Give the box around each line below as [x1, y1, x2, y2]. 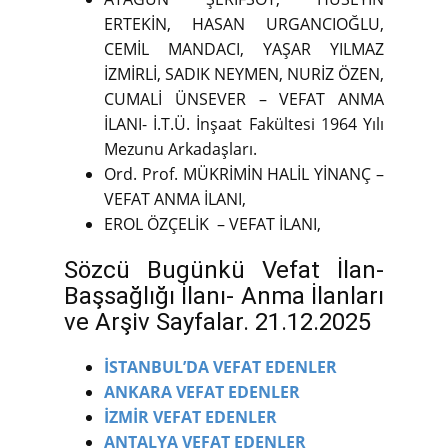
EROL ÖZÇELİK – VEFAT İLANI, [104, 213, 321, 236]
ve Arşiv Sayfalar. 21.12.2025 [64, 308, 371, 337]
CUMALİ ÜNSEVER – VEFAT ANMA [104, 88, 384, 111]
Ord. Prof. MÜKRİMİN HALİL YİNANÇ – [104, 163, 384, 186]
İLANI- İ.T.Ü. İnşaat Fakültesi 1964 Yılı [104, 113, 384, 136]
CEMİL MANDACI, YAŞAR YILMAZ [104, 38, 384, 61]
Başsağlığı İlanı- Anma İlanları [64, 282, 384, 311]
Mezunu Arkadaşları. [104, 138, 257, 161]
